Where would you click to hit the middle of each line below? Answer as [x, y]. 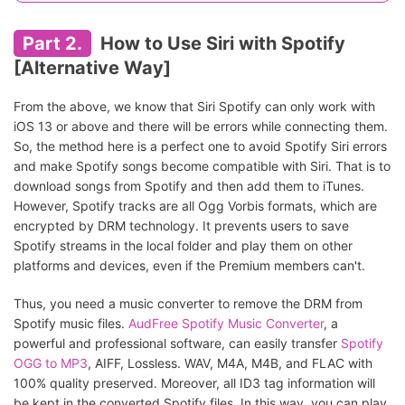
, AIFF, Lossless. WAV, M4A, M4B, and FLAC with [230, 363]
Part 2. [52, 44]
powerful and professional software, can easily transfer [177, 344]
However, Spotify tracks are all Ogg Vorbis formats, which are [195, 206]
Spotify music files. [71, 324]
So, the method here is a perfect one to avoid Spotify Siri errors [200, 146]
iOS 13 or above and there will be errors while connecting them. [201, 127]
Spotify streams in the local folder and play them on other [183, 246]
